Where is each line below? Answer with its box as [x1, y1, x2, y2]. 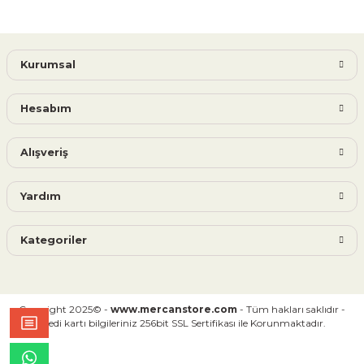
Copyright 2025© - [19, 303, 110, 315]
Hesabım [20, 102, 71, 115]
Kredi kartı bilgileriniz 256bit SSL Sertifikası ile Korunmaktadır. [38, 317, 326, 329]
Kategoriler [20, 234, 87, 246]
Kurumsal [20, 58, 76, 71]
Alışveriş [20, 146, 68, 158]
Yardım [20, 190, 61, 202]
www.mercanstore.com [110, 303, 237, 315]
